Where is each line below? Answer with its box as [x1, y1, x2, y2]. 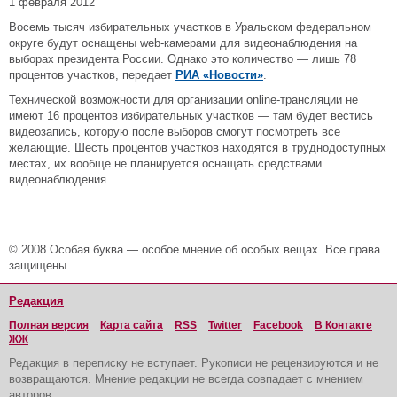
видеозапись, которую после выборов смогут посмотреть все [9, 125, 340, 138]
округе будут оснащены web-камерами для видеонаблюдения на [9, 36, 357, 50]
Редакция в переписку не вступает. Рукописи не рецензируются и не [9, 356, 378, 370]
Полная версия [9, 319, 89, 331]
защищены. [9, 259, 70, 272]
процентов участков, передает [9, 68, 175, 82]
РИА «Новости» [175, 68, 263, 82]
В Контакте [315, 319, 372, 331]
